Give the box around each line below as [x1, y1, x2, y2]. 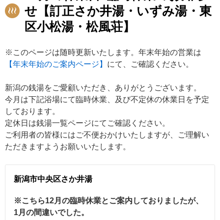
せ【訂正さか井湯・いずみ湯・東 [25, 3, 212, 18]
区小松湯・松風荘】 [25, 19, 135, 33]
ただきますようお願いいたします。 [5, 142, 131, 151]
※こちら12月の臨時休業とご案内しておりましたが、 [14, 196, 203, 205]
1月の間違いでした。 [14, 208, 89, 217]
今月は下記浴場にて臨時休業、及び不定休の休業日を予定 [5, 95, 209, 104]
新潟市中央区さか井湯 [14, 174, 92, 183]
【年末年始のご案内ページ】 [5, 59, 107, 68]
